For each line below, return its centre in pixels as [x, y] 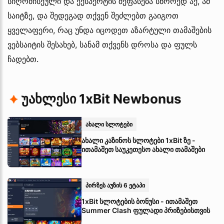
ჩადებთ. [23, 59]
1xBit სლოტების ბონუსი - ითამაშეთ [139, 201]
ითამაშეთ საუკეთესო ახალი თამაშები [143, 149]
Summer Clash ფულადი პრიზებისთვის [146, 210]
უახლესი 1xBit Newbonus [101, 98]
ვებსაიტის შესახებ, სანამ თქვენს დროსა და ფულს [102, 44]
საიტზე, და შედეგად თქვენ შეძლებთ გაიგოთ [93, 15]
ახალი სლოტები [109, 124]
